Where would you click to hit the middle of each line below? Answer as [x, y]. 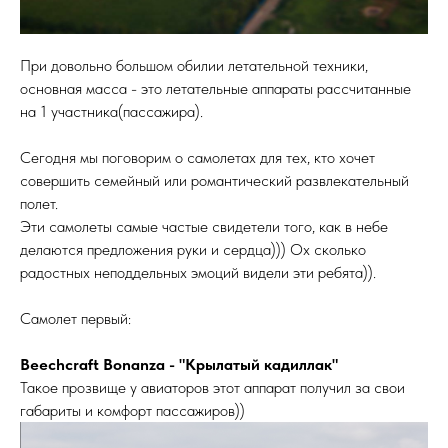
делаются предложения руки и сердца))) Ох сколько [193, 249]
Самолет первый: [75, 318]
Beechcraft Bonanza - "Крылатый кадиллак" [179, 364]
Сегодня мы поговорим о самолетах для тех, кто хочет [197, 157]
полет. [39, 203]
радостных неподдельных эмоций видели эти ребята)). [198, 272]
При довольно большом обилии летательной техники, [194, 65]
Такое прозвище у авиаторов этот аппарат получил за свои [212, 387]
